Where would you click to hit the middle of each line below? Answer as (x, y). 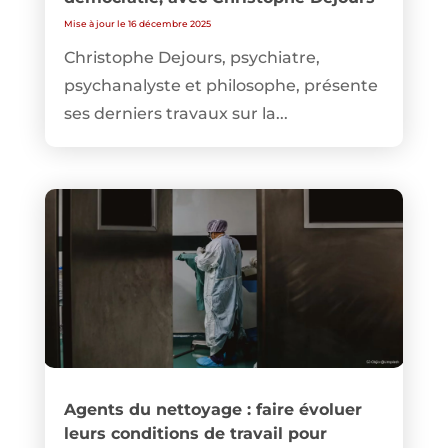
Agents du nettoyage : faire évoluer (212, 409)
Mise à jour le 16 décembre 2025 (137, 24)
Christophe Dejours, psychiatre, (191, 58)
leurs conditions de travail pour (195, 433)
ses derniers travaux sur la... (175, 114)
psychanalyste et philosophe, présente (220, 86)
